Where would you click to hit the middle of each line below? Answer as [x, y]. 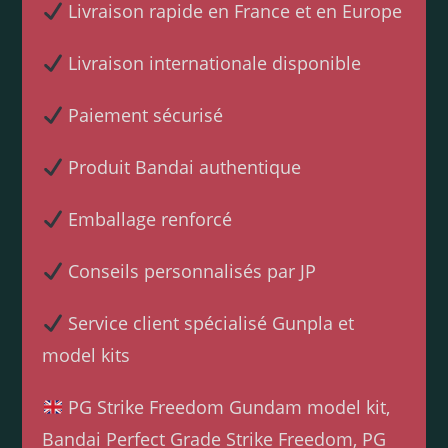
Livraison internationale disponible [211, 63]
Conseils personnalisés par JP [189, 271]
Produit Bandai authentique [181, 167]
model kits [86, 355]
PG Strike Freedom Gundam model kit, [226, 407]
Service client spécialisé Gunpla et [208, 323]
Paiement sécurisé [142, 115]
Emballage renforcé [147, 219]
